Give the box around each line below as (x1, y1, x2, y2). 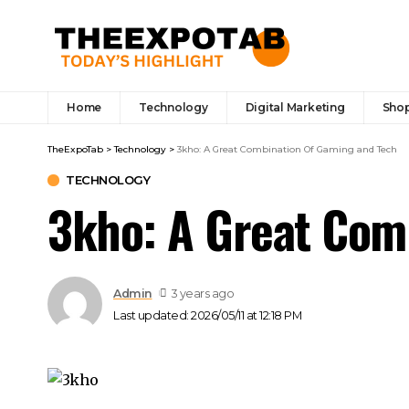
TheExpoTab (47, 143, 103, 155)
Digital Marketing (245, 100, 345, 114)
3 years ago (171, 286, 235, 300)
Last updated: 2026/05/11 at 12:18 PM (113, 308, 301, 322)
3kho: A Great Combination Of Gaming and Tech (177, 143, 397, 155)
